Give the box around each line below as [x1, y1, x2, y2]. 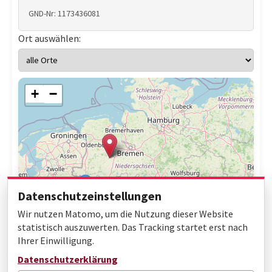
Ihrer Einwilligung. [18, 234, 94, 246]
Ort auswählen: [18, 32, 81, 44]
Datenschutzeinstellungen [18, 188, 161, 203]
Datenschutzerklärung [18, 253, 118, 265]
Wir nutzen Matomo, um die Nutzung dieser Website [18, 208, 233, 220]
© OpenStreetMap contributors [149, 250, 251, 260]
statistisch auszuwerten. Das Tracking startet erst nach [18, 221, 248, 233]
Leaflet [121, 248, 145, 258]
